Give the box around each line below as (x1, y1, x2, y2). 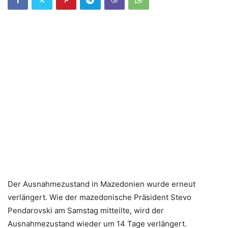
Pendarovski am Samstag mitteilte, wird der (8, 206, 164, 216)
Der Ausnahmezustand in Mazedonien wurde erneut (8, 179, 195, 189)
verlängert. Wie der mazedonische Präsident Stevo (8, 192, 191, 203)
